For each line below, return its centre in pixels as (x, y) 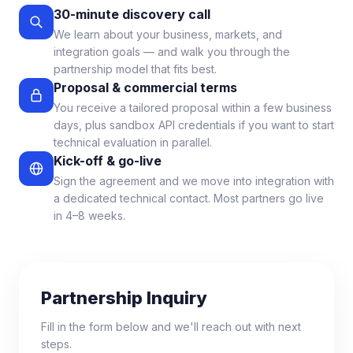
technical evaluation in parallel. (133, 142)
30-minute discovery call (132, 14)
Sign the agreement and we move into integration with (194, 181)
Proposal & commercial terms (145, 87)
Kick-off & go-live (108, 161)
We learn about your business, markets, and (168, 34)
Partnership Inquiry (124, 298)
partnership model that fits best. (135, 69)
